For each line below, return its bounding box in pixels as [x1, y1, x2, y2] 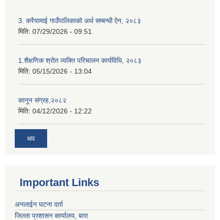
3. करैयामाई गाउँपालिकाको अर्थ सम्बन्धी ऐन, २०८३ [18, 16, 141, 25]
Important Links [20, 176, 99, 189]
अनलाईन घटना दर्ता [15, 200, 65, 208]
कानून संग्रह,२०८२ [18, 96, 66, 104]
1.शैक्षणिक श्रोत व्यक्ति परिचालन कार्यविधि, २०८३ [18, 56, 141, 64]
